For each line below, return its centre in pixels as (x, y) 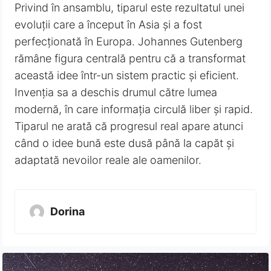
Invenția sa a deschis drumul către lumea (116, 92)
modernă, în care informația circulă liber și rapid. (134, 109)
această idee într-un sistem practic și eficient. (127, 75)
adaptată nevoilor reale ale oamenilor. (108, 160)
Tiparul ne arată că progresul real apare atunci (129, 126)
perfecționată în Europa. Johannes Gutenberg (129, 41)
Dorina (68, 211)
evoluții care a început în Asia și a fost (109, 24)
